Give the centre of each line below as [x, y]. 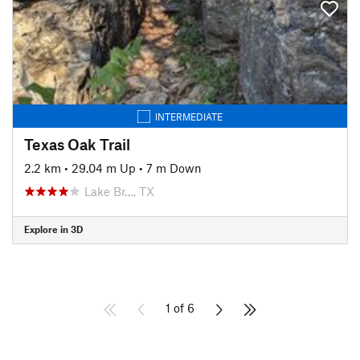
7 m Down [174, 168]
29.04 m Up [104, 168]
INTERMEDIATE [189, 116]
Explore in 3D [53, 229]
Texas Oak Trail [77, 144]
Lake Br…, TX [119, 191]
